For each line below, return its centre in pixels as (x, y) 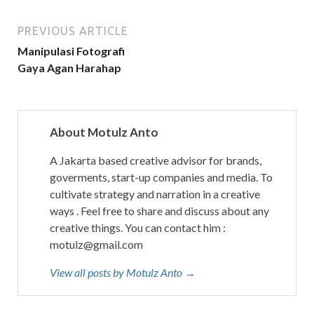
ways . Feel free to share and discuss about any (159, 211)
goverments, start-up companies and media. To (161, 177)
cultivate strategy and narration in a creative (155, 194)
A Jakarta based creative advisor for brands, (156, 160)
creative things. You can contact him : (138, 227)
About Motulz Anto (104, 132)
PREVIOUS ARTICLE (73, 31)
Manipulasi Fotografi (71, 51)
